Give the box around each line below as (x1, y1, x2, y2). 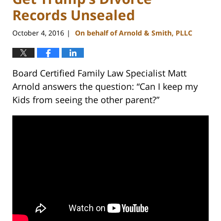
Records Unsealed (12, 5, 135, 24)
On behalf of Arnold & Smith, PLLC (75, 28, 192, 38)
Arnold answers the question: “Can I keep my (12, 80, 198, 93)
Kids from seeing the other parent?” (12, 94, 159, 106)
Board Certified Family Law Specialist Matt (12, 67, 186, 79)
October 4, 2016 (12, 28, 64, 38)
